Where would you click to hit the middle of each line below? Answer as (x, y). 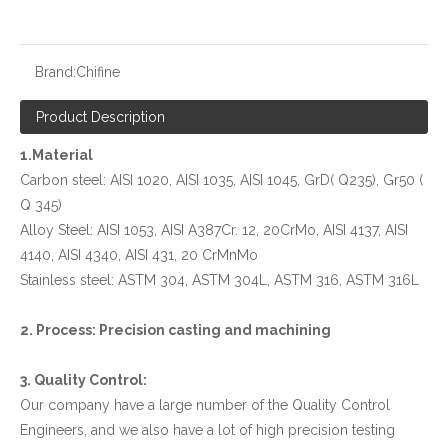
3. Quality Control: (83, 379)
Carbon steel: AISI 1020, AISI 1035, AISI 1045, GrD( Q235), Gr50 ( (221, 179)
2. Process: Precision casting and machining (175, 329)
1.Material (56, 154)
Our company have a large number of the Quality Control (205, 404)
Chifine (98, 71)
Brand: (55, 71)
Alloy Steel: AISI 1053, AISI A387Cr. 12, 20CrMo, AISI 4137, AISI (214, 229)
